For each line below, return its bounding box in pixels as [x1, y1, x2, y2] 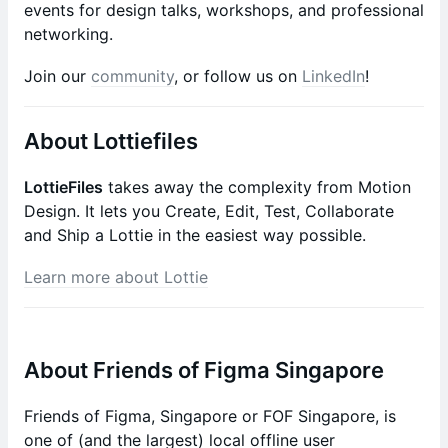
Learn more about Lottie [24, 267, 208, 287]
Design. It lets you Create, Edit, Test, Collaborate [24, 201, 394, 221]
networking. [24, 24, 113, 44]
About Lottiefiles [24, 128, 198, 154]
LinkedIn [302, 66, 365, 86]
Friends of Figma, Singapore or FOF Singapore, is [24, 406, 396, 426]
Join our [24, 66, 91, 86]
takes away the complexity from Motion [103, 177, 411, 197]
